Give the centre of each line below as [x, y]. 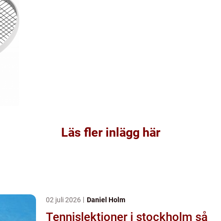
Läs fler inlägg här [110, 132]
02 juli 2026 [64, 200]
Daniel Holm [106, 200]
